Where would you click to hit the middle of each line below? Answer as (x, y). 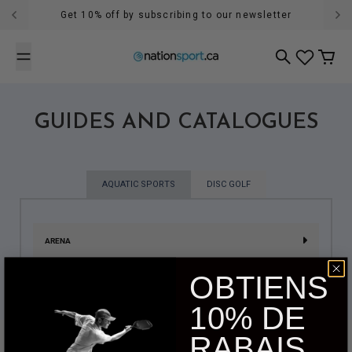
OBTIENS (259, 288)
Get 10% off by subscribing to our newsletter (176, 15)
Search (291, 64)
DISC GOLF (228, 184)
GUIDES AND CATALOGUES (176, 123)
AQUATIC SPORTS (138, 184)
